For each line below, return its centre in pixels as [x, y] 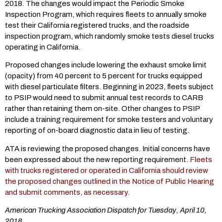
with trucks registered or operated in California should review [107, 170]
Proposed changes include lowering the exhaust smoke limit [106, 65]
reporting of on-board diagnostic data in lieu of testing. [97, 131]
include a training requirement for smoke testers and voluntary [109, 120]
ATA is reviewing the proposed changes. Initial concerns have [108, 148]
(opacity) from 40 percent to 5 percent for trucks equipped [104, 76]
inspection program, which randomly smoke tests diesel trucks [110, 36]
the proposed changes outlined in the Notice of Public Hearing [110, 181]
